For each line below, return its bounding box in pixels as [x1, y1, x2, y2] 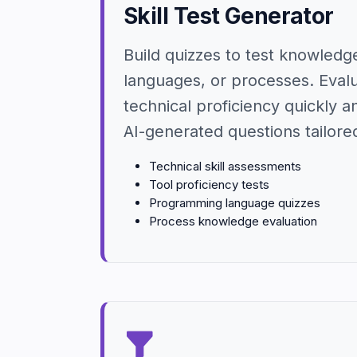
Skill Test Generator [124, 2, 334, 29]
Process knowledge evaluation [149, 214, 317, 229]
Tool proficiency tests [149, 177, 269, 192]
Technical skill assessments [149, 159, 301, 174]
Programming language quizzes [149, 195, 320, 210]
